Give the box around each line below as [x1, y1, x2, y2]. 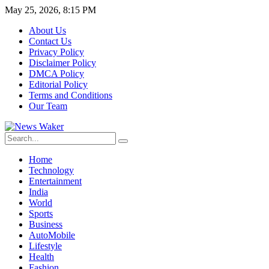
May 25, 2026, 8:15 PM [5, 5, 96, 15]
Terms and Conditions [29, 90, 112, 100]
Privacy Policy [29, 47, 84, 57]
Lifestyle [29, 241, 62, 251]
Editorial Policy [29, 79, 88, 89]
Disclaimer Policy [29, 58, 96, 68]
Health [29, 252, 54, 262]
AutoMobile [29, 230, 75, 240]
